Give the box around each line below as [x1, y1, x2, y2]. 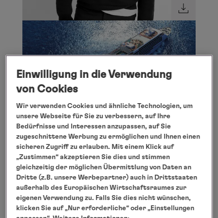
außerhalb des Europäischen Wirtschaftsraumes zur [16, 184, 187, 191]
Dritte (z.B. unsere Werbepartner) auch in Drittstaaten [16, 174, 198, 181]
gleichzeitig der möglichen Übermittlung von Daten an [16, 163, 192, 171]
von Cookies [16, 83, 78, 94]
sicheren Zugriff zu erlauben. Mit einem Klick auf [16, 143, 174, 150]
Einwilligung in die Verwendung [16, 69, 172, 80]
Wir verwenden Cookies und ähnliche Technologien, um [16, 102, 193, 109]
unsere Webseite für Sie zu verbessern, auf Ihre [16, 112, 171, 120]
